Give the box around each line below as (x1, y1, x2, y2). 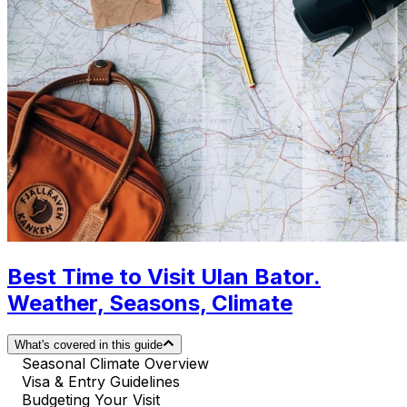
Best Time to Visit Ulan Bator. (7, 263, 321, 290)
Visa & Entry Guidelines (22, 372, 180, 392)
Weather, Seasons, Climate (7, 289, 293, 316)
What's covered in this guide (15, 338, 163, 352)
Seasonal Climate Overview (22, 354, 209, 373)
